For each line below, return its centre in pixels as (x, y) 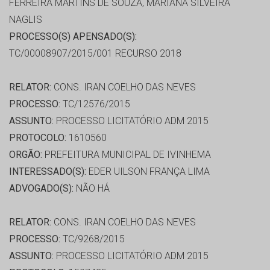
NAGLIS (26, 20)
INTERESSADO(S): (48, 172)
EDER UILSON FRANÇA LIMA (148, 172)
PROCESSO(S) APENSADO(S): (73, 37)
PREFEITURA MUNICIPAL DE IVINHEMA (127, 155)
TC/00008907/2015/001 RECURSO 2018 (95, 54)
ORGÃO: (26, 155)
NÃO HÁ (92, 189)
